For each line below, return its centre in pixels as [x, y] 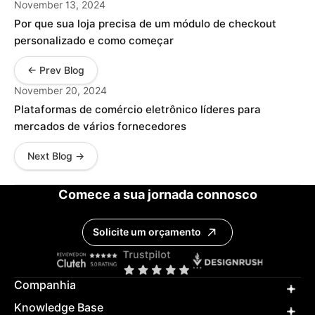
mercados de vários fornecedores [100, 126]
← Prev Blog [56, 70]
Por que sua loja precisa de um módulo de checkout [145, 24]
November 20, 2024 [60, 90]
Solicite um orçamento [147, 232]
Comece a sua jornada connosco [157, 194]
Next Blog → [56, 156]
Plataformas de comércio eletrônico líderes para [137, 109]
